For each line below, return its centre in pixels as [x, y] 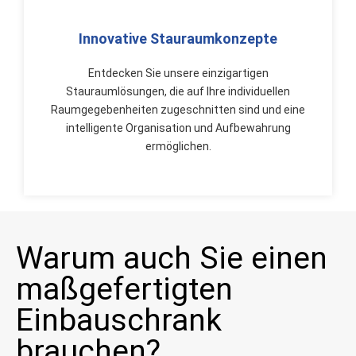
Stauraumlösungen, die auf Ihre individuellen [178, 91]
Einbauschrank [119, 320]
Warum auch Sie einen [172, 258]
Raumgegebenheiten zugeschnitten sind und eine [178, 110]
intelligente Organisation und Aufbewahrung [178, 128]
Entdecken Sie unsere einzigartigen [178, 73]
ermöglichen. [178, 146]
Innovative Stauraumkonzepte [178, 39]
